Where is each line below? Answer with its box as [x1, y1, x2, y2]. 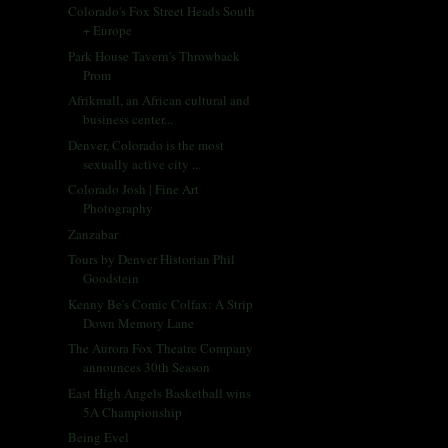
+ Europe [83, 21, 133, 40]
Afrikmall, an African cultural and [68, 91, 251, 110]
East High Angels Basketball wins [68, 383, 252, 402]
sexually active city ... [83, 154, 202, 173]
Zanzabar [68, 224, 119, 243]
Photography [83, 199, 154, 218]
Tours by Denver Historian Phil [68, 250, 236, 269]
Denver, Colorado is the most [68, 135, 225, 154]
